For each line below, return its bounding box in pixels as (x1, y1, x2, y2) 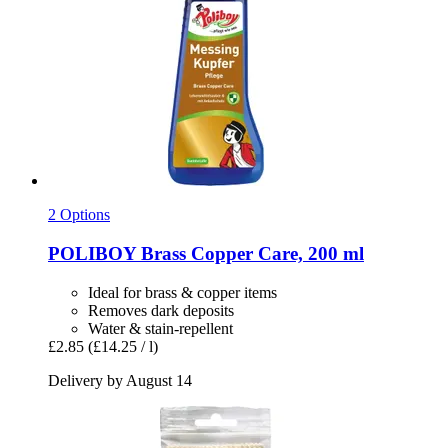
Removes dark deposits (88, 301, 234, 319)
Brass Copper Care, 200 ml (136, 242, 364, 264)
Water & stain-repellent (88, 319, 233, 337)
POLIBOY (48, 242, 136, 264)
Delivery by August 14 (48, 371, 192, 389)
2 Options (48, 206, 110, 224)
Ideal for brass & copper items (88, 283, 277, 301)
